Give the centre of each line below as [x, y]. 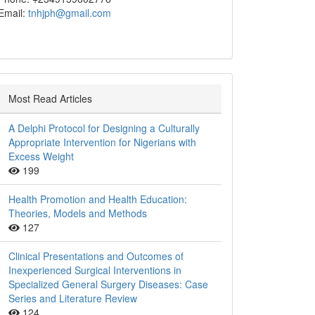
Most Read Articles [50, 99]
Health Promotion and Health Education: [98, 199]
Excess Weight [41, 156]
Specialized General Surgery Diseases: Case [108, 284]
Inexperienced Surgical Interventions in [95, 270]
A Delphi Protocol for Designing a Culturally [104, 128]
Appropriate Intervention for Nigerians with [102, 142]
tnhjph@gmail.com [70, 13]
